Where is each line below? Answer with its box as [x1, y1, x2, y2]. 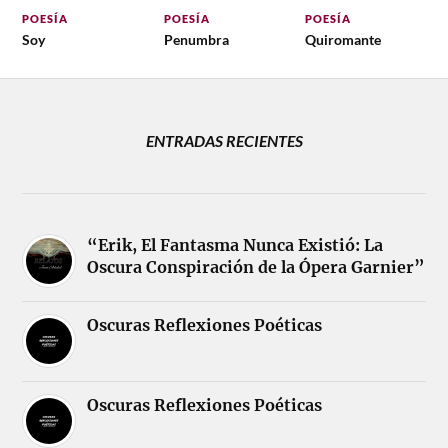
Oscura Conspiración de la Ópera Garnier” [87, 256, 426, 277]
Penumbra [163, 30, 229, 48]
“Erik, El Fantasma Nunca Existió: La [87, 234, 384, 255]
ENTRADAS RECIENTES [145, 130, 303, 150]
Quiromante [304, 30, 381, 48]
